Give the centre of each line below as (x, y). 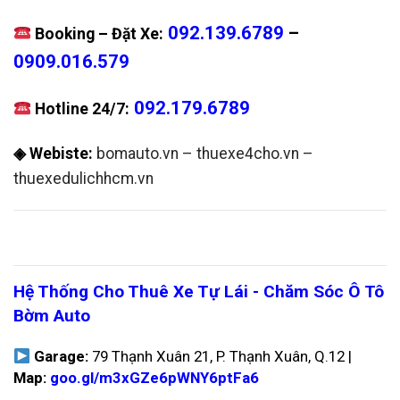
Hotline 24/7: (83, 109)
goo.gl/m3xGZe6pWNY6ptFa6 (154, 378)
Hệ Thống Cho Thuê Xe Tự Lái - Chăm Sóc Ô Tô (199, 291)
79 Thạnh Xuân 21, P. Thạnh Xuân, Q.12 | (221, 357)
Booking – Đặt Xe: (98, 33)
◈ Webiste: (53, 154)
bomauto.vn (137, 154)
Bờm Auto (52, 315)
